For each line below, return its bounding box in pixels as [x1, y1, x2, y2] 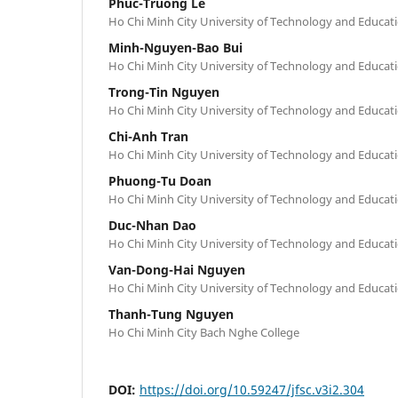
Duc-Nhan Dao [108, 216, 196, 234]
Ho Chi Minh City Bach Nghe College [108, 323, 299, 340]
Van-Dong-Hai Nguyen [108, 260, 245, 278]
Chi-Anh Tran [108, 127, 188, 145]
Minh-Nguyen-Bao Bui [108, 38, 243, 56]
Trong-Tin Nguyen [108, 83, 219, 100]
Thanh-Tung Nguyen [108, 305, 234, 322]
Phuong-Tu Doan [108, 171, 211, 189]
